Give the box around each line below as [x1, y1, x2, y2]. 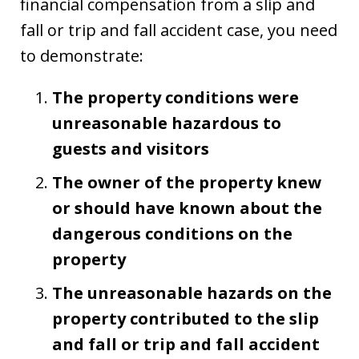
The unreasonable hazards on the [52, 282, 332, 304]
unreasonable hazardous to [52, 112, 281, 134]
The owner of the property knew [52, 171, 321, 193]
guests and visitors [52, 138, 209, 159]
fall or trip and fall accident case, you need [20, 19, 337, 41]
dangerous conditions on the [52, 223, 292, 244]
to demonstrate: [20, 45, 143, 67]
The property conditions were [52, 87, 299, 108]
